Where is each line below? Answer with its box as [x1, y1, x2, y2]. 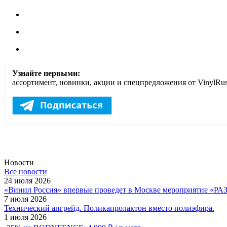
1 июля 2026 [4, 213, 47, 222]
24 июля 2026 [4, 176, 51, 185]
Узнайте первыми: [12, 69, 80, 78]
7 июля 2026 [4, 195, 47, 204]
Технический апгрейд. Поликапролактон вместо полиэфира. [4, 204, 214, 213]
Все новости [4, 167, 47, 176]
